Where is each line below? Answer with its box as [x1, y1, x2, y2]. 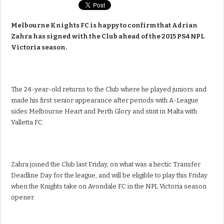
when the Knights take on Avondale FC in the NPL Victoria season [11, 182, 207, 190]
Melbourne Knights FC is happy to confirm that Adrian [11, 21, 198, 29]
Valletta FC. [11, 118, 44, 126]
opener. [11, 193, 35, 201]
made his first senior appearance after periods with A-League [11, 96, 199, 104]
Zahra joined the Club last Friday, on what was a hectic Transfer [11, 160, 201, 168]
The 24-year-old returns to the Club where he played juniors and [11, 85, 207, 93]
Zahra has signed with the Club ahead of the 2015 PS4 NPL [11, 32, 205, 40]
